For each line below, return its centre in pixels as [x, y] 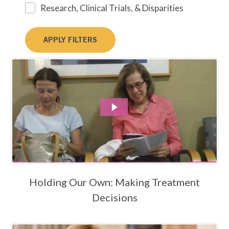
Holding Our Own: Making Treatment [114, 182]
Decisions [114, 198]
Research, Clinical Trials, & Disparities [112, 8]
